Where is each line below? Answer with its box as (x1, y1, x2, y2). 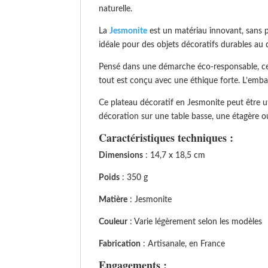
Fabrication (99, 240, 141, 248)
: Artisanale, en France (141, 240, 226, 248)
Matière (99, 196, 128, 204)
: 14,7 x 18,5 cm (143, 151, 206, 160)
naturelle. (99, 5, 133, 13)
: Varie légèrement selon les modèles (127, 218, 263, 226)
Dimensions (99, 151, 144, 160)
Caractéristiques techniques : (99, 130, 234, 145)
